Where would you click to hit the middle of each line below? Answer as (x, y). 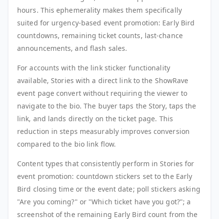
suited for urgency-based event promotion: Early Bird (106, 23)
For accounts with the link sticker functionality (94, 68)
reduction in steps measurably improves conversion (103, 131)
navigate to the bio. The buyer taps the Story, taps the (107, 106)
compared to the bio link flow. (67, 144)
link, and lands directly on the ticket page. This (95, 119)
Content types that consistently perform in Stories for (106, 164)
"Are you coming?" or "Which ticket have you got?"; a (104, 202)
